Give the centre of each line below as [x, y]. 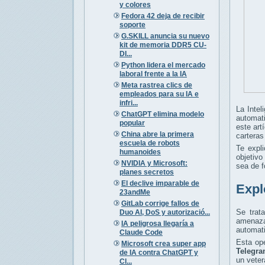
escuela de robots [149, 143]
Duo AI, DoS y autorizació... [164, 212]
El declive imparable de [160, 183]
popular [132, 123]
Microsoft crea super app [163, 243]
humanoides [140, 152]
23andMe [135, 192]
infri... [128, 103]
